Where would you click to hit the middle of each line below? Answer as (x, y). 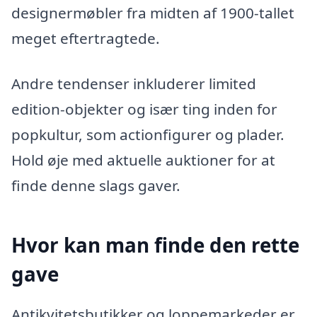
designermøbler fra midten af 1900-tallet (153, 12)
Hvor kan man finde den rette (155, 244)
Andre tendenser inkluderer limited (134, 83)
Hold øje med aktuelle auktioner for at (143, 160)
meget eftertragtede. (86, 38)
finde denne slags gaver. (96, 185)
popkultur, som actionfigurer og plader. (148, 134)
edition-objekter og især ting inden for (144, 109)
